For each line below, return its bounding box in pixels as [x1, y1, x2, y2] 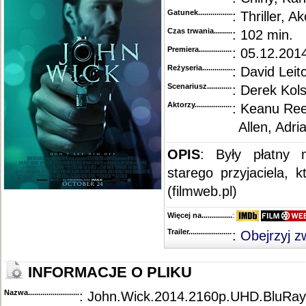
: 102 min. [232, 27, 293, 42]
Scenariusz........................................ [167, 82, 289, 90]
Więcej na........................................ [167, 211, 283, 219]
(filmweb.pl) [167, 184, 237, 199]
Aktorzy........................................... [167, 100, 283, 109]
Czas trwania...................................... [167, 27, 292, 35]
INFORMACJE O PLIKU [24, 264, 192, 281]
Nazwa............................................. [4, 288, 120, 296]
